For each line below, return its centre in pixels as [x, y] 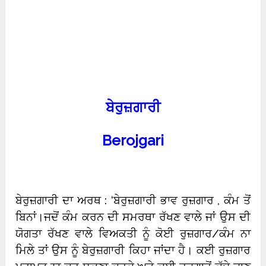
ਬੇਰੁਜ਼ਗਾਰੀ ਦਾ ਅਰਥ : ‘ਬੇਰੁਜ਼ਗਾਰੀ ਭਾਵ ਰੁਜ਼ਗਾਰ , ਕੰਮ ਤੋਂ [133, 200]
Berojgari [133, 141]
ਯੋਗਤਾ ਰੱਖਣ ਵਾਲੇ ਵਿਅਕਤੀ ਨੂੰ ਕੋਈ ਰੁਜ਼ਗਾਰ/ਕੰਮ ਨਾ [133, 234]
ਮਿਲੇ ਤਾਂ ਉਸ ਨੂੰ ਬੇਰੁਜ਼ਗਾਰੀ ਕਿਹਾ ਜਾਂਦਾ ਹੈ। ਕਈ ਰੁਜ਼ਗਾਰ [133, 250]
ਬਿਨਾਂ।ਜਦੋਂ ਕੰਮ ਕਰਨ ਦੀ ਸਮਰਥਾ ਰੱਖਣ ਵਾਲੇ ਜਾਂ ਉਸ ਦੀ [133, 217]
